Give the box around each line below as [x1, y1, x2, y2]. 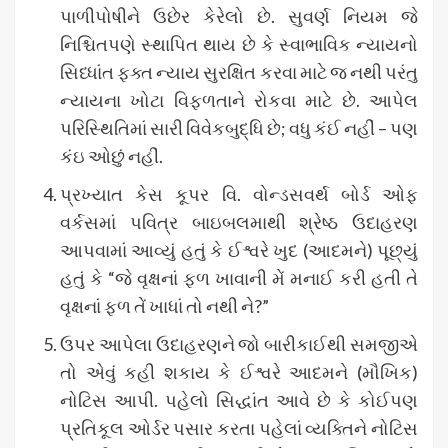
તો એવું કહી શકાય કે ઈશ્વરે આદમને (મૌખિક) [60, 360, 418, 383]
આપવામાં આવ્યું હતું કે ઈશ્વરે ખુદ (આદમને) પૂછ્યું [60, 238, 418, 261]
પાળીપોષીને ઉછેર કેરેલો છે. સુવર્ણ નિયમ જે [60, 4, 418, 27]
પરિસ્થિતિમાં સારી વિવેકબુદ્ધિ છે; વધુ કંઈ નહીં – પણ [60, 116, 418, 139]
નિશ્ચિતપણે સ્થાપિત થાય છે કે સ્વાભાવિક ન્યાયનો [60, 32, 418, 55]
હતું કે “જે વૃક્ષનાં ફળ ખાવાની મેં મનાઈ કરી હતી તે [60, 266, 418, 289]
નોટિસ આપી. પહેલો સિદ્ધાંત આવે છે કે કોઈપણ [60, 388, 418, 411]
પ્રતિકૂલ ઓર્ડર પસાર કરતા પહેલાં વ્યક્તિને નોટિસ [60, 416, 418, 439]
